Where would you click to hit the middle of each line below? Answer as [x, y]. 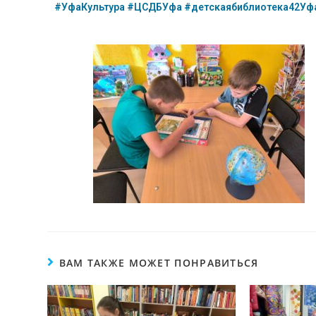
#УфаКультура [90, 7]
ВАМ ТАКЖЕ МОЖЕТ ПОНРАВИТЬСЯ [159, 263]
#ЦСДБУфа [155, 7]
